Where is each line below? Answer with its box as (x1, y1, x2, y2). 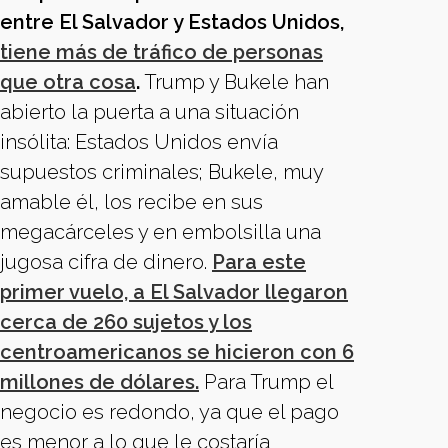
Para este (212, 250, 306, 274)
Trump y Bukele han (140, 70, 329, 94)
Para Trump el (199, 370, 333, 394)
